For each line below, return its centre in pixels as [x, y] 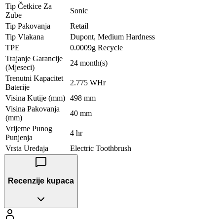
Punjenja [19, 137]
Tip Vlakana [25, 37]
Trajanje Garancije [34, 58]
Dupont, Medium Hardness [112, 37]
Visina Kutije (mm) [35, 98]
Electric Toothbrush [101, 148]
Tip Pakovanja [28, 26]
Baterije [18, 87]
